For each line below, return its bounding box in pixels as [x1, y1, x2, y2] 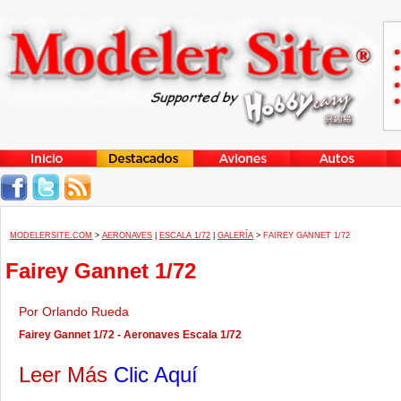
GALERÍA [218, 231, 253, 240]
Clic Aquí [114, 363, 198, 387]
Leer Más [19, 363, 114, 387]
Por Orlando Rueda [19, 304, 136, 319]
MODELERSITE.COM [10, 231, 92, 240]
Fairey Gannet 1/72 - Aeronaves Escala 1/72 [19, 328, 242, 341]
